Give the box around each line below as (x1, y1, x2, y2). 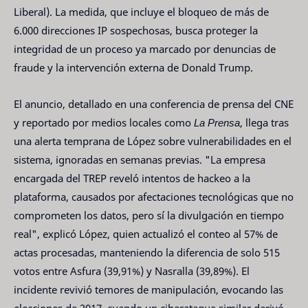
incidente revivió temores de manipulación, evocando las (14, 282, 283, 296)
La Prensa (194, 115, 240, 129)
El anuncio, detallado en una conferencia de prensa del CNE (14, 96, 294, 111)
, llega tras (240, 115, 289, 129)
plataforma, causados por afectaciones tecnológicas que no (14, 189, 294, 203)
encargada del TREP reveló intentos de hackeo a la (14, 170, 250, 185)
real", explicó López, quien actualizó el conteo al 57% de (14, 226, 278, 241)
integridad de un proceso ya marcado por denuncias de (14, 42, 276, 56)
